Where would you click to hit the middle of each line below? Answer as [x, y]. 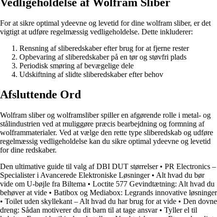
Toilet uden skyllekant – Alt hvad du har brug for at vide [91, 201]
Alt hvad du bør [180, 175]
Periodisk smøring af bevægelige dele [77, 65]
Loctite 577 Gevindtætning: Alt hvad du [154, 184]
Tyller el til [181, 210]
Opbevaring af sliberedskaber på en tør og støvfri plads [103, 57]
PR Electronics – [190, 167]
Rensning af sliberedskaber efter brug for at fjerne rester [104, 48]
